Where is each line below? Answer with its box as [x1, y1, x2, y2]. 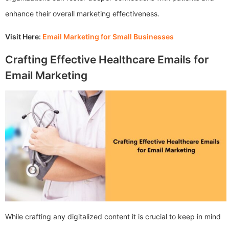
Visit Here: [5, 32, 42, 41]
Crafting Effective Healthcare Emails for [5, 53, 209, 66]
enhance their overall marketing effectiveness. [5, 9, 159, 18]
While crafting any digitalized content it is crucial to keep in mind [5, 212, 221, 221]
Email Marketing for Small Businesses [42, 32, 174, 41]
